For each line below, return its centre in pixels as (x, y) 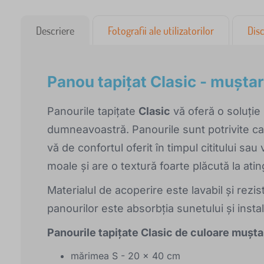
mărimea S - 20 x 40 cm (126, 256)
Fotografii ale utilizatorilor (161, 31)
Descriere (55, 31)
